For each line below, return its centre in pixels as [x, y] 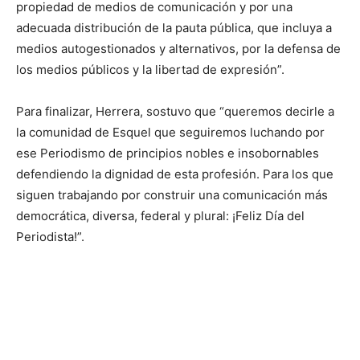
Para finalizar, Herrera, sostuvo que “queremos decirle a [175, 111]
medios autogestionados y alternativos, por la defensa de [178, 49]
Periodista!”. [50, 237]
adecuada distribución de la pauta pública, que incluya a [174, 28]
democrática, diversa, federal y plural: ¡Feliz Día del [160, 216]
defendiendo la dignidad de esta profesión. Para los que [175, 174]
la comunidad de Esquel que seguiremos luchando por [170, 132]
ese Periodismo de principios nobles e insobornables [168, 153]
